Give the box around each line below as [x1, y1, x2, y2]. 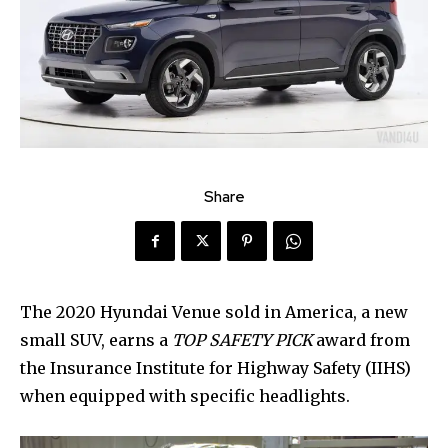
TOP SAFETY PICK [172, 329, 312, 350]
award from [312, 329, 410, 350]
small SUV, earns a [20, 329, 172, 350]
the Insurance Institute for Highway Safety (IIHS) [20, 357, 411, 378]
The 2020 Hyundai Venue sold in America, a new [20, 301, 408, 322]
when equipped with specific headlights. [20, 385, 350, 406]
